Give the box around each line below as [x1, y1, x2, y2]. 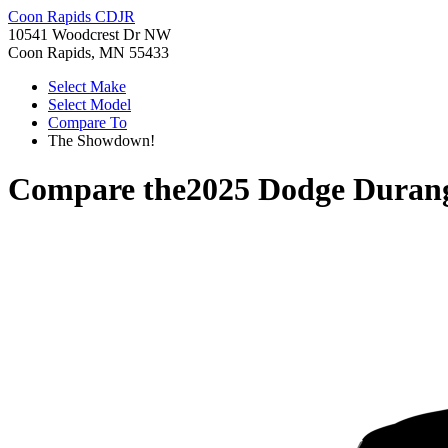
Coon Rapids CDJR [8, 8, 135, 25]
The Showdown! [48, 132, 155, 149]
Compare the [8, 171, 186, 208]
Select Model [48, 96, 131, 113]
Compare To [48, 114, 127, 131]
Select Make [48, 78, 126, 95]
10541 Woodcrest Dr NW [8, 26, 171, 43]
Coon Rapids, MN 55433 [8, 44, 169, 61]
